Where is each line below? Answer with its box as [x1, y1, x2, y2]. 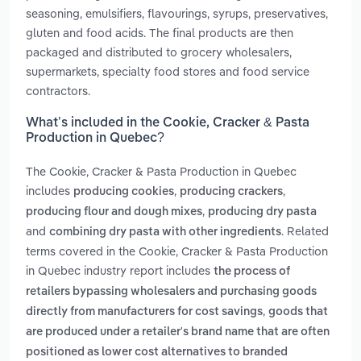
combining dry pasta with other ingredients [49, 226, 281, 239]
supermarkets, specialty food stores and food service [26, 63, 309, 79]
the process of [214, 266, 290, 278]
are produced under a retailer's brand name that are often [26, 326, 330, 338]
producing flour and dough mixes [26, 206, 202, 218]
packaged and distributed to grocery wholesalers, [26, 44, 292, 60]
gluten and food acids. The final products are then [26, 24, 293, 40]
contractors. [26, 82, 90, 98]
